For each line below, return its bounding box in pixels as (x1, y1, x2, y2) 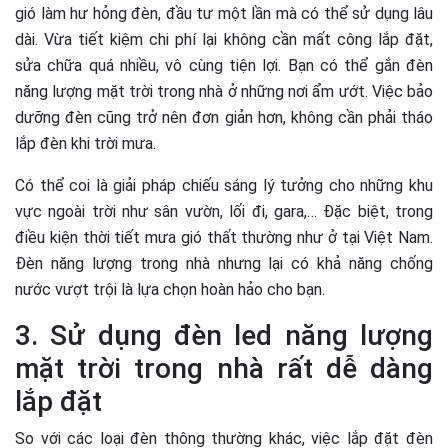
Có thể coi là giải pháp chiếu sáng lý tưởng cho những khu (15, 176, 433, 196)
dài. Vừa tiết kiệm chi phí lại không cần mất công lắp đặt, (15, 30, 433, 50)
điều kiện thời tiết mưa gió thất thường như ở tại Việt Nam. (15, 228, 433, 248)
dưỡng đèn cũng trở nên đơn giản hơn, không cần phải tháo (15, 108, 433, 128)
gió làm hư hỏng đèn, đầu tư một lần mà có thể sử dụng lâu (15, 4, 433, 24)
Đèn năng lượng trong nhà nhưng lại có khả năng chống (15, 254, 433, 274)
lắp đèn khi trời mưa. (15, 134, 156, 154)
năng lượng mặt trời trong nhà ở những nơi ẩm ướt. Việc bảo (15, 82, 433, 102)
